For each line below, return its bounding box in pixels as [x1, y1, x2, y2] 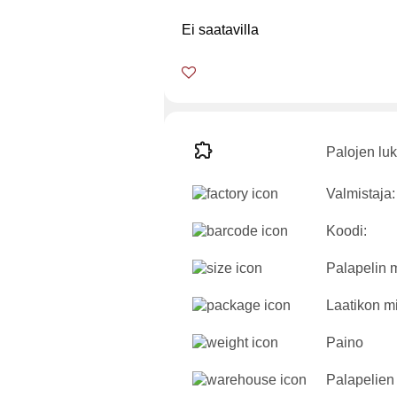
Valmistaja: [326, 186, 395, 201]
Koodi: [326, 223, 367, 238]
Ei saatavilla [182, 22, 259, 37]
